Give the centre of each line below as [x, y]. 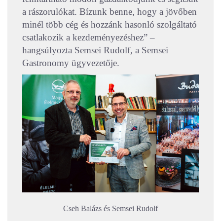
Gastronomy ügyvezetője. [71, 63]
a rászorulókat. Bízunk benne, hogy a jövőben [110, 11]
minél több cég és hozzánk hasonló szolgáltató [110, 24]
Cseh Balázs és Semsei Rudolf [110, 208]
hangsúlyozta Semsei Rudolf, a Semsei [95, 50]
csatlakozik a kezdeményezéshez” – [89, 37]
